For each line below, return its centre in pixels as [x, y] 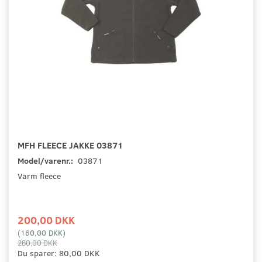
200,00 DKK [46, 220]
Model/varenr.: [46, 161]
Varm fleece [39, 176]
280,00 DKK [37, 243]
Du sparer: [38, 253]
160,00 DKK [42, 233]
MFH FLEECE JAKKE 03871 [70, 145]
